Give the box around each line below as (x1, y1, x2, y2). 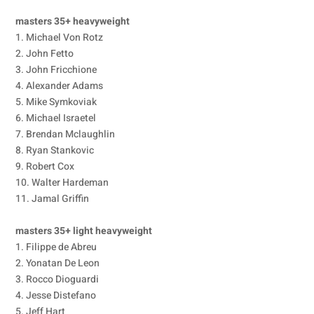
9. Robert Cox (15, 159, 75, 174)
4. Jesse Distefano (15, 288, 97, 303)
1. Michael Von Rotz (15, 30, 104, 45)
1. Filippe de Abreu (15, 240, 97, 254)
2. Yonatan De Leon (15, 256, 100, 271)
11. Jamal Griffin (15, 191, 90, 206)
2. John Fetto (15, 46, 74, 61)
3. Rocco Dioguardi (15, 272, 100, 287)
